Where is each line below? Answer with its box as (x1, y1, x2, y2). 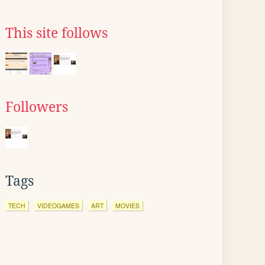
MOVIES (115, 201, 140, 210)
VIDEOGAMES (37, 201, 79, 210)
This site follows (5, 25, 108, 41)
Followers (5, 99, 68, 115)
